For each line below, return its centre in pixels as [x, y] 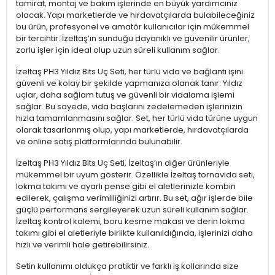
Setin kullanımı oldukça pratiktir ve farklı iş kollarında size [127, 266]
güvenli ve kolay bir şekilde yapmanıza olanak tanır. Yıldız [129, 83]
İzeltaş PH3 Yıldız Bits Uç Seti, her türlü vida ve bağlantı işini [130, 72]
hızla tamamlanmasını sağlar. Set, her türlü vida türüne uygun [137, 118]
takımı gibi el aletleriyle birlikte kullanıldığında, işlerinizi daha [134, 233]
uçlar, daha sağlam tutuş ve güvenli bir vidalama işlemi [125, 95]
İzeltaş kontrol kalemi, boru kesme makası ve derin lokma [130, 222]
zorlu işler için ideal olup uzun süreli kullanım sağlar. [118, 50]
